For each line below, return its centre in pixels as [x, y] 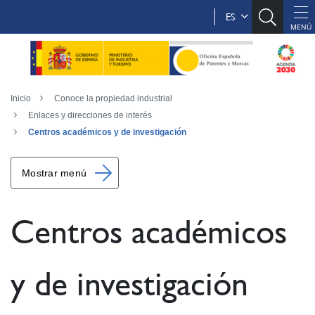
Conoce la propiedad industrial [113, 98]
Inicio [21, 98]
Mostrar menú [54, 173]
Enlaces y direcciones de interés [90, 115]
